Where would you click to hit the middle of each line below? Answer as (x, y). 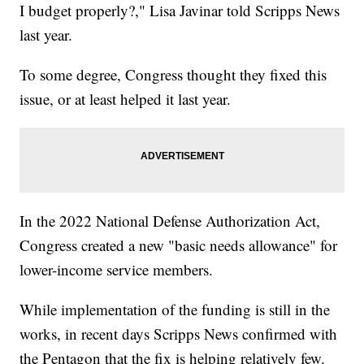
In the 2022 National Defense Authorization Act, (170, 220)
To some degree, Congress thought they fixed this (173, 74)
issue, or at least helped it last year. (126, 98)
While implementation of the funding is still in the (175, 309)
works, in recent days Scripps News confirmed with (179, 333)
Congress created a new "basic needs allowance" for (179, 245)
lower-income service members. (117, 269)
